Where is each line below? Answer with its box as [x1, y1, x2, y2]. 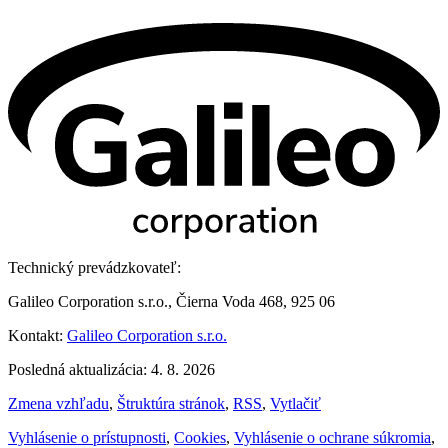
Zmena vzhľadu [8, 395, 109, 413]
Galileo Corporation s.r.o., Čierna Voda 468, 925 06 [8, 293, 335, 311]
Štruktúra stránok [117, 395, 225, 413]
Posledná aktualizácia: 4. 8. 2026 [8, 361, 215, 379]
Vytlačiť [270, 395, 321, 413]
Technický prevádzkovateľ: [8, 259, 181, 277]
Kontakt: [8, 327, 67, 345]
